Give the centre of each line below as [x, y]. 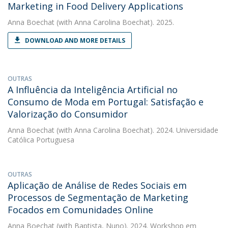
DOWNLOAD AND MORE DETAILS [75, 40]
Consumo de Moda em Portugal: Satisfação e [106, 102]
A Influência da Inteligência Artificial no [93, 90]
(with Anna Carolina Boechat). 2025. [114, 22]
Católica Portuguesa [41, 140]
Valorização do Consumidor [68, 114]
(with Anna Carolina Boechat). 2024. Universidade [136, 130]
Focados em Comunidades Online [80, 210]
